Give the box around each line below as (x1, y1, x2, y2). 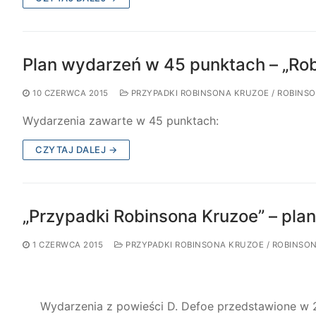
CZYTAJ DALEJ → (35, 144, 117, 155)
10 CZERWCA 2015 (32, 88, 109, 98)
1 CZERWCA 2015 (32, 240, 103, 250)
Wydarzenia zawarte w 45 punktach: (23, 114, 219, 128)
